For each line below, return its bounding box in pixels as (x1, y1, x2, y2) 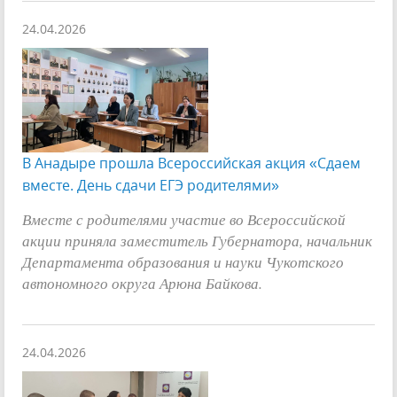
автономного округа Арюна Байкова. (22, 271, 262, 293)
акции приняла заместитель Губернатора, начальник (22, 229, 372, 251)
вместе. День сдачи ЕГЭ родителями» (22, 175, 279, 195)
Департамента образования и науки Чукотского (22, 250, 344, 272)
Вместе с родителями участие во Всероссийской (22, 207, 346, 230)
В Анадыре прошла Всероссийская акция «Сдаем (22, 152, 361, 173)
